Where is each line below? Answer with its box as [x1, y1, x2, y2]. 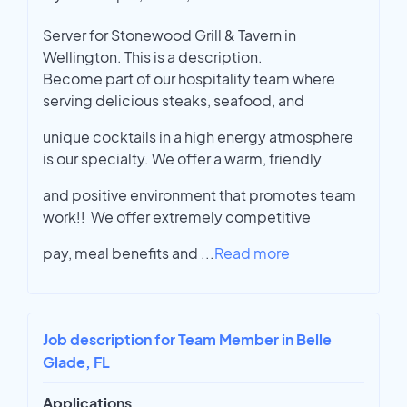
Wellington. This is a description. [43, 47, 263, 67]
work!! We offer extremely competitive [43, 207, 311, 227]
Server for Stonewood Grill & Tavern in [43, 25, 296, 45]
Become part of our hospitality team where [43, 69, 335, 89]
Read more [214, 243, 290, 263]
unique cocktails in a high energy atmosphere [43, 127, 353, 147]
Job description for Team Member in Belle [43, 330, 332, 350]
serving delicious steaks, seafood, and [43, 91, 304, 111]
